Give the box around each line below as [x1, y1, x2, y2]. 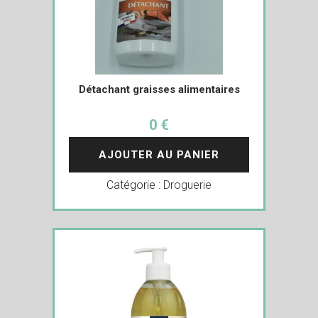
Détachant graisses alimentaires [78, 83, 240, 96]
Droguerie [163, 178, 212, 192]
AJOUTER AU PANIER [99, 148, 219, 161]
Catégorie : [106, 178, 163, 192]
